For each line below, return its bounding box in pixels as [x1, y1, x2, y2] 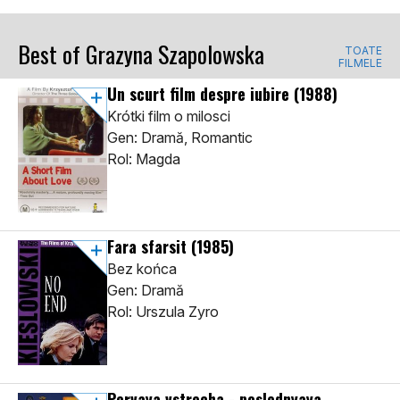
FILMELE [338, 56, 382, 71]
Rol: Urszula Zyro [107, 303, 219, 321]
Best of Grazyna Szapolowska [18, 37, 264, 72]
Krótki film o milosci [107, 107, 230, 126]
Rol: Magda [107, 150, 180, 169]
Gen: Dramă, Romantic [107, 129, 253, 147]
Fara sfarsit [107, 235, 191, 259]
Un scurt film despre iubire [107, 82, 294, 106]
